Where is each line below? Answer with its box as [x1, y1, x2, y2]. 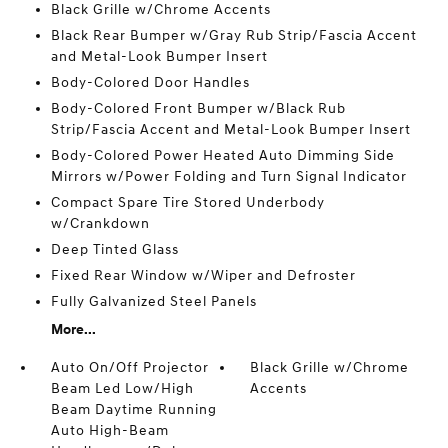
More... [50, 321, 96, 338]
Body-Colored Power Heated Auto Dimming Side [50, 147, 395, 164]
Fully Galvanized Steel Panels [50, 293, 257, 310]
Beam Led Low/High [50, 380, 194, 397]
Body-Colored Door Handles [50, 74, 250, 91]
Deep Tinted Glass [50, 241, 179, 258]
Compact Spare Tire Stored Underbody [50, 194, 325, 211]
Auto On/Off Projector [50, 359, 209, 376]
